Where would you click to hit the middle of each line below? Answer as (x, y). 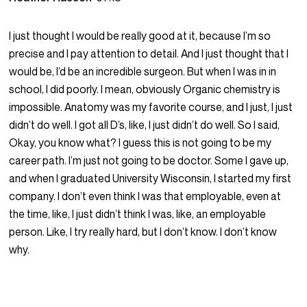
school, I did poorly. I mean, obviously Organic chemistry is (145, 89)
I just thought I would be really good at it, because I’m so (140, 36)
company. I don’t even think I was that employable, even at (145, 196)
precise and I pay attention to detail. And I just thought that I (149, 54)
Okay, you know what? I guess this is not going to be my (140, 143)
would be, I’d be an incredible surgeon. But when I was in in (143, 72)
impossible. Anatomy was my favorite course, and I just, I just (151, 107)
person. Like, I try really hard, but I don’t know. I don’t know (143, 232)
